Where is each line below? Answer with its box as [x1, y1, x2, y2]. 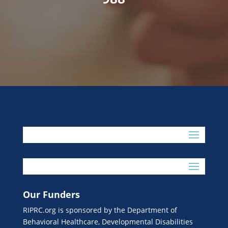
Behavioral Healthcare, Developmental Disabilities [22, 217, 193, 226]
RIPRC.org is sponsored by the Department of [22, 205, 177, 215]
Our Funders [22, 188, 80, 201]
